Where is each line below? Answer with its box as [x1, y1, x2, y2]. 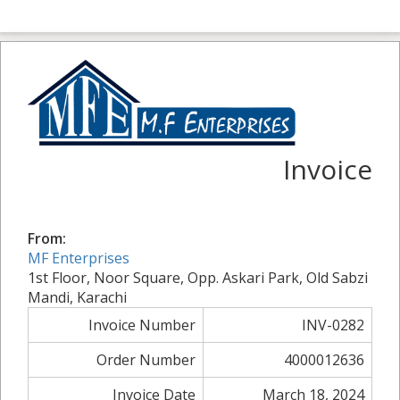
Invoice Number [88, 315, 196, 336]
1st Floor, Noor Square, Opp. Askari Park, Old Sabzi [28, 268, 368, 288]
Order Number [96, 350, 196, 371]
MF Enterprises [28, 248, 129, 269]
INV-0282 [302, 315, 364, 336]
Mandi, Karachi [28, 287, 127, 308]
